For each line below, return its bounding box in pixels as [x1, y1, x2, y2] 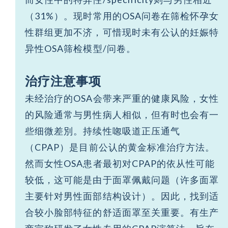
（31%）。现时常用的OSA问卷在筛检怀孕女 [25, 10, 219, 22]
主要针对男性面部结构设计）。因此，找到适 [25, 190, 219, 202]
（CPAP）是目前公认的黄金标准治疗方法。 [25, 141, 215, 153]
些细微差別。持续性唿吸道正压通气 [25, 125, 181, 137]
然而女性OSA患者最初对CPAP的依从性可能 [25, 158, 215, 169]
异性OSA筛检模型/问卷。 [25, 43, 136, 54]
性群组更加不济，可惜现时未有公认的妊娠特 [25, 26, 219, 38]
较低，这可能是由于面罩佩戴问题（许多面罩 [25, 174, 219, 186]
